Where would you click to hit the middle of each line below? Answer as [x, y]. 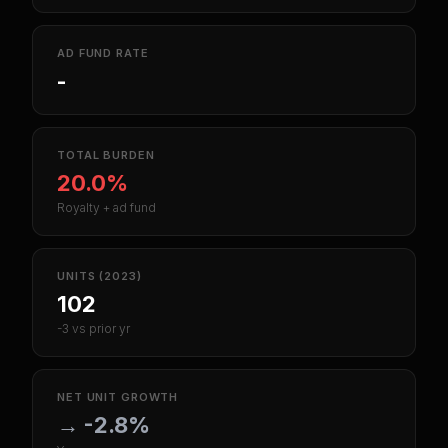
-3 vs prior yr [93, 329]
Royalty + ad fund [106, 208]
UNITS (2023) [99, 276]
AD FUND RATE [103, 53]
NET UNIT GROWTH [118, 397]
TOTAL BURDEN [106, 155]
